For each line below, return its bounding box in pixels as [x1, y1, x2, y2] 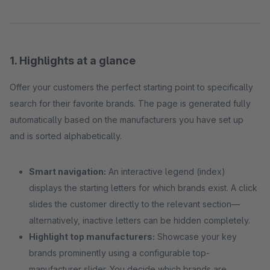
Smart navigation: [29, 166, 106, 177]
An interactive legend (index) [106, 166, 225, 177]
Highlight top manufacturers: [29, 231, 155, 242]
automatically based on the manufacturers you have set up [10, 115, 243, 125]
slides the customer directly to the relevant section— [29, 199, 240, 209]
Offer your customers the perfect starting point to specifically [10, 82, 253, 92]
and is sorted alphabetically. [10, 131, 122, 141]
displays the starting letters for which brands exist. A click [29, 183, 257, 193]
